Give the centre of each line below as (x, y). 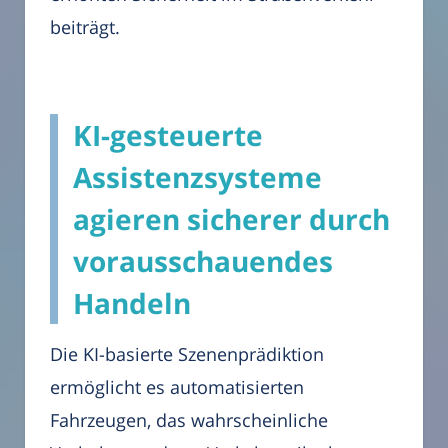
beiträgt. (85, 26)
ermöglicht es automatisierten (177, 386)
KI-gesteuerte (168, 134)
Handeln (132, 302)
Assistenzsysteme (197, 176)
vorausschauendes (203, 260)
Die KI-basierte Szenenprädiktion (187, 353)
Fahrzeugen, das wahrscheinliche (189, 419)
